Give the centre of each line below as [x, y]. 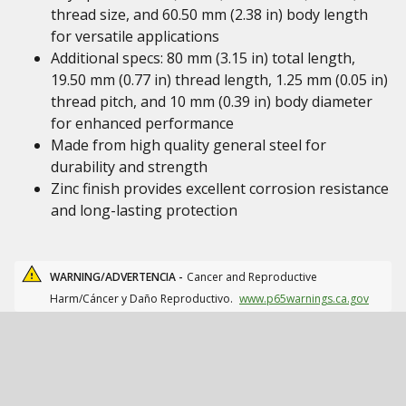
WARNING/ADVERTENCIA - [116, 277]
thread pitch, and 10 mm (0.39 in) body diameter [212, 101]
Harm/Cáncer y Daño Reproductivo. [143, 299]
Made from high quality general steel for [188, 145]
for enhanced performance [142, 123]
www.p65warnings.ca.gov [304, 299]
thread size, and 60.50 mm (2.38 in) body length [209, 14]
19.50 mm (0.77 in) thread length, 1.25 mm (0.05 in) [219, 80]
